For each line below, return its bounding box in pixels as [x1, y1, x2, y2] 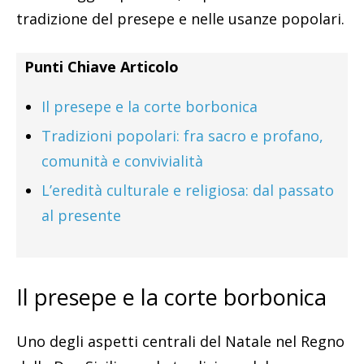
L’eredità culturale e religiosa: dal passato [41, 180, 334, 200]
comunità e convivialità [41, 150, 203, 171]
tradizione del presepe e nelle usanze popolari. [16, 8, 344, 28]
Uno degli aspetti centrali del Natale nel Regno [16, 331, 344, 351]
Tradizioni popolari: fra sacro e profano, [41, 125, 323, 145]
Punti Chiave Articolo [24, 56, 179, 76]
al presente [41, 205, 121, 225]
